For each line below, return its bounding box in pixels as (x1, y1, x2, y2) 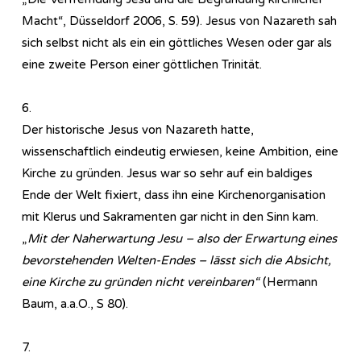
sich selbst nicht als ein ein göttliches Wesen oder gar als (22, 35, 332, 50)
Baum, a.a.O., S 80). (22, 296, 128, 311)
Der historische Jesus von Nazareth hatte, (22, 122, 254, 137)
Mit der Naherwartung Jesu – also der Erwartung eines (27, 230, 337, 246)
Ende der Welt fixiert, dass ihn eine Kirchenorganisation (22, 187, 326, 202)
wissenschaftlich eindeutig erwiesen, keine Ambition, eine (22, 143, 338, 159)
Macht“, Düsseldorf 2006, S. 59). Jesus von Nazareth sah (22, 13, 337, 28)
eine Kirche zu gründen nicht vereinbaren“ (22, 274, 259, 289)
